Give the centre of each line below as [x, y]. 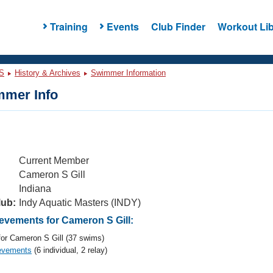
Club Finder [178, 26]
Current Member [54, 161]
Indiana [35, 189]
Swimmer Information [128, 73]
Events [122, 26]
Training [69, 26]
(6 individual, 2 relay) [69, 250]
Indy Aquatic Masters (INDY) [80, 203]
